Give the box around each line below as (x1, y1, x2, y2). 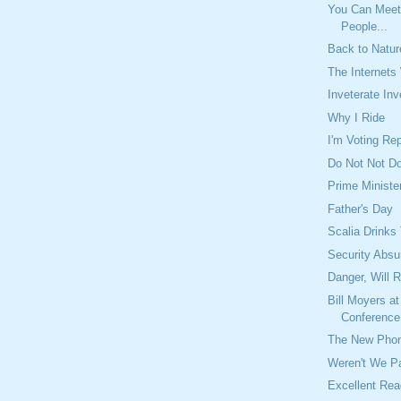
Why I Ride (328, 110, 386, 124)
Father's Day (328, 201, 394, 216)
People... (341, 19, 388, 33)
